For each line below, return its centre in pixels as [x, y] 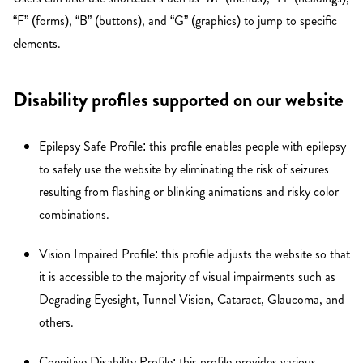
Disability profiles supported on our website [178, 100]
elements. [37, 43]
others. [56, 322]
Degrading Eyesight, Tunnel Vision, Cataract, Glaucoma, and [192, 299]
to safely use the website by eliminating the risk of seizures [184, 169]
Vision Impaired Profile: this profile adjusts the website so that [194, 254]
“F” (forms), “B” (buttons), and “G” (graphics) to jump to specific [175, 20]
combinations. [74, 214]
